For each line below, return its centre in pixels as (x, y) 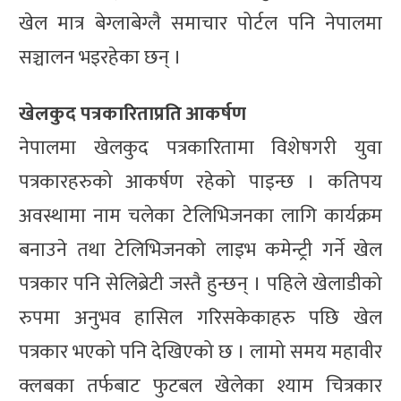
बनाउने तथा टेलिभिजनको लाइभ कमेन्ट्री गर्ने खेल (200, 250)
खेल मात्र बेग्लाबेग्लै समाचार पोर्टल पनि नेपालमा (200, 23)
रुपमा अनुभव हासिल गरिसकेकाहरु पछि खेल (200, 318)
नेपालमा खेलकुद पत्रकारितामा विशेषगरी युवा (200, 148)
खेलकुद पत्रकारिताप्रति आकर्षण (132, 114)
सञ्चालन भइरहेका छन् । (100, 57)
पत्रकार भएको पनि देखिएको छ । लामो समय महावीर (200, 352)
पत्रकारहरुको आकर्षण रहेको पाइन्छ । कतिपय (200, 182)
